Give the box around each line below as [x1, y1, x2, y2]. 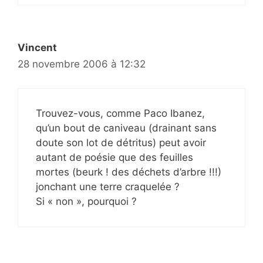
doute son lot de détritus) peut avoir [36, 136, 206, 149]
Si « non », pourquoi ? [36, 195, 137, 207]
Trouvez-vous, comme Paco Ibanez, [36, 107, 205, 119]
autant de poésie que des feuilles [36, 151, 193, 163]
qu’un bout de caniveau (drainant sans [36, 122, 217, 134]
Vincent [18, 42, 57, 54]
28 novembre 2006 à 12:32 [18, 58, 146, 70]
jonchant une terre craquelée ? [36, 180, 180, 193]
